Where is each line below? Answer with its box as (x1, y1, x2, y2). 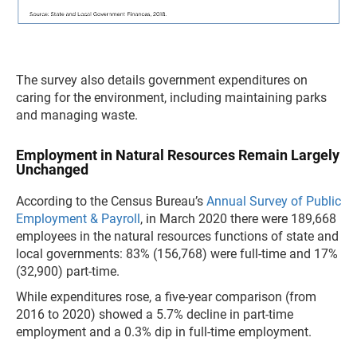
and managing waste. (16, 107, 138, 123)
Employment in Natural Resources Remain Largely (16, 146, 339, 163)
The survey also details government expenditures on (16, 72, 308, 88)
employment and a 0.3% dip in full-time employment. (16, 324, 312, 339)
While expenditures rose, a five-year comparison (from (16, 288, 316, 304)
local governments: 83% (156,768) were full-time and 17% (16, 245, 338, 261)
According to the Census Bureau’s (16, 193, 206, 209)
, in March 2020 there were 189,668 (140, 210, 336, 226)
